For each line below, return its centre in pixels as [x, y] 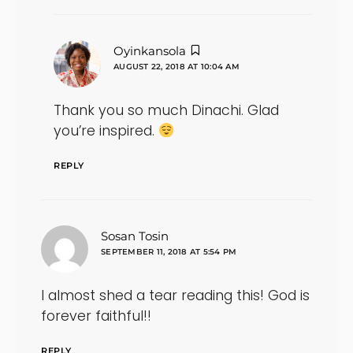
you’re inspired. [106, 130]
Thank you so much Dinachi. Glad [166, 110]
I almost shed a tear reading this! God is [175, 295]
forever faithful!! [96, 316]
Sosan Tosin [135, 236]
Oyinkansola [150, 50]
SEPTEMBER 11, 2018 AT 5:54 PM [169, 251]
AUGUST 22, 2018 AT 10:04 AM [176, 66]
